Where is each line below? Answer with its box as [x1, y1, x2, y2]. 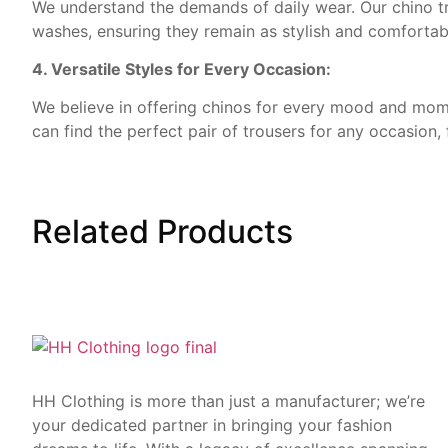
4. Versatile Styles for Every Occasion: [32, 58, 331, 79]
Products [157, 212, 293, 252]
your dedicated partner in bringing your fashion [32, 415, 392, 436]
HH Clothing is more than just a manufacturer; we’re [32, 391, 425, 412]
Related [32, 212, 157, 252]
